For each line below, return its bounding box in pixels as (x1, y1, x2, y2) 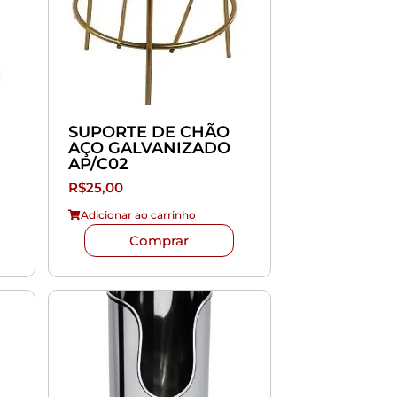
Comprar (129, 231, 190, 249)
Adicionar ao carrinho (80, 207, 196, 222)
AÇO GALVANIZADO (67, 137, 230, 158)
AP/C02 (67, 153, 128, 174)
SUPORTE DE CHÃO (67, 121, 230, 142)
